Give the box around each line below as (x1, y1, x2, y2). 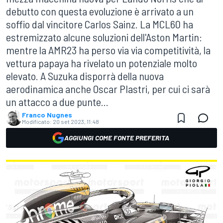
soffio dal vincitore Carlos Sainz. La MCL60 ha (6, 17, 193, 30)
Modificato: (22, 118, 52, 125)
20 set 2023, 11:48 (53, 118, 99, 125)
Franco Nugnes (22, 111, 72, 119)
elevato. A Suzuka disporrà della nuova (6, 69, 164, 82)
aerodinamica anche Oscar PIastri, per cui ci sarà (6, 82, 210, 95)
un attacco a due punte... (6, 95, 109, 108)
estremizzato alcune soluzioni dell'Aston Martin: (6, 30, 202, 43)
